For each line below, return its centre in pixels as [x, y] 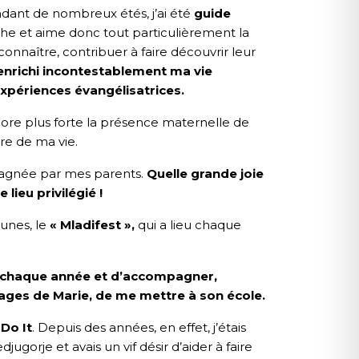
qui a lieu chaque [188, 225]
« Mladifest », [92, 225]
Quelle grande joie [205, 174]
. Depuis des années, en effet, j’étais [139, 328]
